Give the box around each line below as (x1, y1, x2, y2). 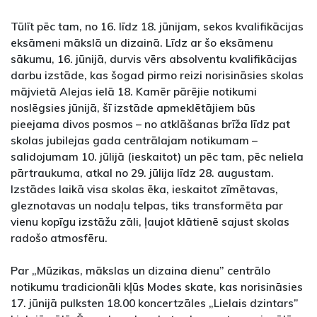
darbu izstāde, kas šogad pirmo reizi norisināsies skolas (11, 67, 304, 82)
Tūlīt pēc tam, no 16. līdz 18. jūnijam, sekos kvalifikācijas (11, 18, 304, 33)
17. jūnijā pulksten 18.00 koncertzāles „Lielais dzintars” (11, 295, 299, 310)
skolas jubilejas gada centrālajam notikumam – (11, 132, 258, 147)
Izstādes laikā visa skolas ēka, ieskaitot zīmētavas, (11, 181, 278, 196)
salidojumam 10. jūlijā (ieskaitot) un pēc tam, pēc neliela (11, 149, 304, 163)
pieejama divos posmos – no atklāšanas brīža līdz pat (11, 116, 290, 131)
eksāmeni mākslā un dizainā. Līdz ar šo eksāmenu (11, 35, 273, 50)
